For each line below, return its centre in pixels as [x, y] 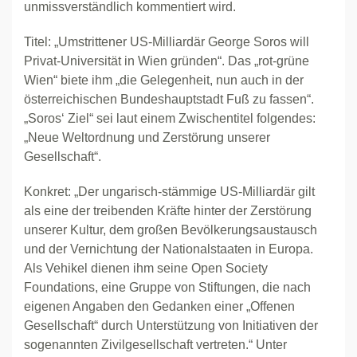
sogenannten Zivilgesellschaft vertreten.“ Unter [155, 345]
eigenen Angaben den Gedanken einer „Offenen [159, 306]
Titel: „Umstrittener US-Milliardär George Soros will [167, 42]
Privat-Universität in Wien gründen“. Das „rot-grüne [167, 61]
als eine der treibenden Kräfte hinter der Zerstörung [168, 211]
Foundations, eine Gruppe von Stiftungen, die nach [167, 287]
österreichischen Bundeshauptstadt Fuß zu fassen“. [169, 99]
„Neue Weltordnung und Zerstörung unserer [147, 137]
